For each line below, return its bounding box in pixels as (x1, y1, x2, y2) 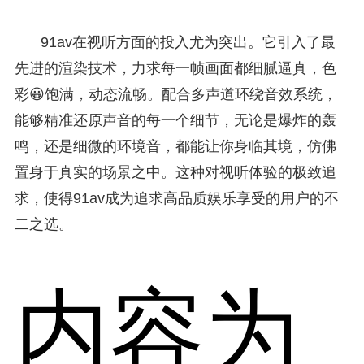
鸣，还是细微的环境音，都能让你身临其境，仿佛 (14, 137, 336, 154)
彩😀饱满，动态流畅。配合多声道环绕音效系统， (14, 85, 337, 102)
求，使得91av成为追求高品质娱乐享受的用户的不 (14, 189, 339, 206)
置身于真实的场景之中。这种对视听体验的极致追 (14, 163, 336, 180)
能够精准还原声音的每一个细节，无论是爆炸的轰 (14, 111, 336, 128)
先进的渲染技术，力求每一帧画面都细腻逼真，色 (14, 59, 336, 76)
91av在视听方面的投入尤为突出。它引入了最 (40, 33, 336, 50)
